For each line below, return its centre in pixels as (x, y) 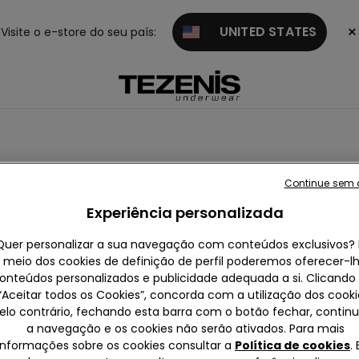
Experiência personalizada (185, 213)
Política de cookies (292, 345)
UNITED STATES (258, 32)
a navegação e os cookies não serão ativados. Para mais (185, 329)
